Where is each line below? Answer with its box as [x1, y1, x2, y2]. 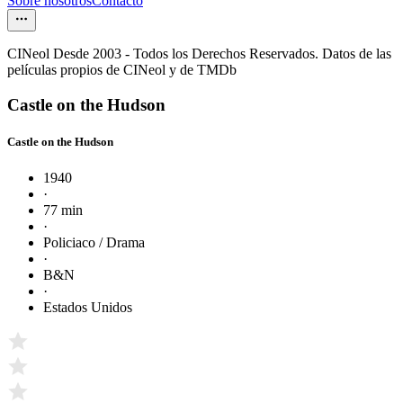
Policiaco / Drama [43, 234, 145, 250]
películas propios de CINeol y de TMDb [7, 62, 237, 78]
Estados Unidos [43, 299, 132, 315]
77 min [43, 201, 83, 218]
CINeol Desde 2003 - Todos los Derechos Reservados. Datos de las [7, 46, 391, 62]
